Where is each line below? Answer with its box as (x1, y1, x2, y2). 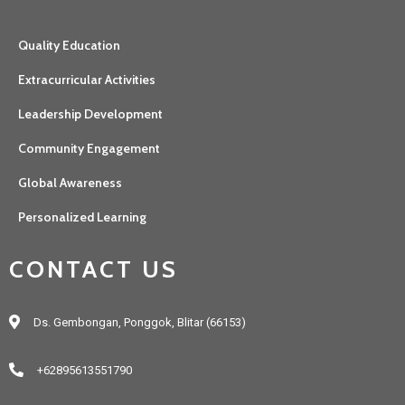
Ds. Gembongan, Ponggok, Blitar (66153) (33, 315, 246, 329)
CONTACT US (9, 254, 178, 284)
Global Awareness (18, 174, 122, 191)
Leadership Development (18, 105, 163, 122)
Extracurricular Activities (18, 71, 155, 88)
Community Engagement (18, 139, 160, 156)
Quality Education (18, 36, 120, 53)
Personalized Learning (18, 208, 146, 225)
